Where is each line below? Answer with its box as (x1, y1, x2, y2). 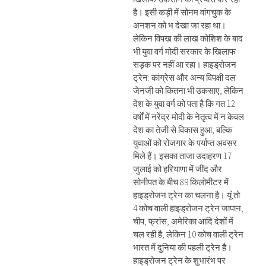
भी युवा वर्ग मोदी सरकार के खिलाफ (133, 46, 236, 57)
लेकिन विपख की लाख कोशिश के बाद (133, 33, 243, 44)
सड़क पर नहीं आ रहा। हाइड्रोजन (133, 59, 236, 70)
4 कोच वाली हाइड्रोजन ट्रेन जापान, (133, 202, 243, 214)
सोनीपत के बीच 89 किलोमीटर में (133, 176, 229, 188)
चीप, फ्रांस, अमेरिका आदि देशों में (133, 216, 233, 227)
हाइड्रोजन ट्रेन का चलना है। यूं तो (133, 189, 240, 201)
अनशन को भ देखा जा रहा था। (133, 20, 226, 31)
